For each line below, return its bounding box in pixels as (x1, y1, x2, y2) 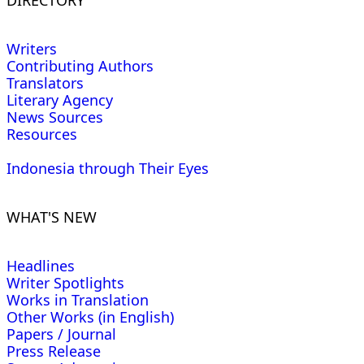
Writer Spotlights (6, 272, 124, 292)
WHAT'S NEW (6, 206, 97, 227)
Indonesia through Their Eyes (6, 158, 209, 178)
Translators (6, 72, 84, 93)
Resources (6, 123, 77, 144)
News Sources (6, 106, 103, 127)
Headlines (6, 255, 75, 275)
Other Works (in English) (6, 306, 174, 327)
